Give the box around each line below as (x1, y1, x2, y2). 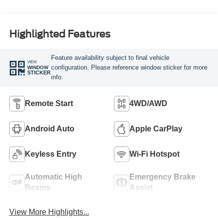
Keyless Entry (24, 149, 76, 158)
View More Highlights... (9, 207, 89, 216)
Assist (129, 183, 153, 192)
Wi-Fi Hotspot (129, 149, 180, 158)
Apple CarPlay (129, 124, 182, 133)
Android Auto (24, 124, 74, 133)
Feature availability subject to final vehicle (51, 54, 169, 61)
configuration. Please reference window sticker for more (51, 63, 207, 71)
